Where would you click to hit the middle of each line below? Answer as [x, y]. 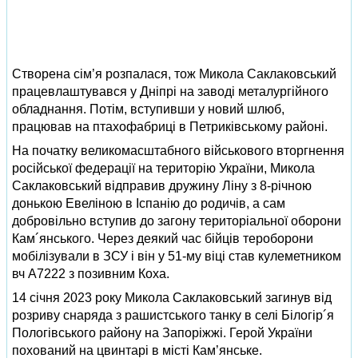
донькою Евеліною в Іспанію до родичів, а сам [149, 204]
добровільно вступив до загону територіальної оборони [177, 221]
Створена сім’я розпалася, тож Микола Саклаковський [174, 74]
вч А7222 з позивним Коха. [91, 274]
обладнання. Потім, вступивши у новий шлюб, [148, 109]
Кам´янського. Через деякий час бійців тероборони [163, 239]
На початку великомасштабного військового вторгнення [178, 151]
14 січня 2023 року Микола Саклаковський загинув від [172, 298]
